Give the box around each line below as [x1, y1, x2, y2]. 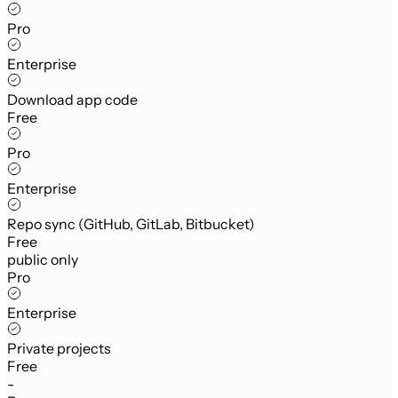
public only [7, 250, 78, 268]
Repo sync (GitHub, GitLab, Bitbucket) [7, 214, 255, 233]
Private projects [7, 338, 111, 357]
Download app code [7, 90, 138, 108]
